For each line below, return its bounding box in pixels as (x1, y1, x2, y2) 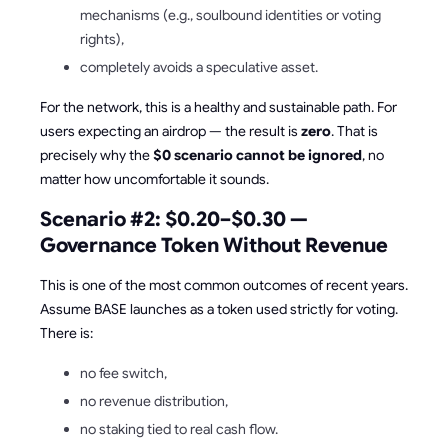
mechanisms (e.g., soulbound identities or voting (80, 6, 381, 25)
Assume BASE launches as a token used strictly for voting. (40, 300, 398, 319)
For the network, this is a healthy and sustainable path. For (40, 98, 397, 117)
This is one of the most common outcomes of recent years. (40, 276, 408, 295)
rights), (80, 30, 124, 49)
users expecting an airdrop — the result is (40, 122, 301, 141)
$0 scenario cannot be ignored (153, 146, 362, 165)
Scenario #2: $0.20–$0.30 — (40, 207, 308, 233)
